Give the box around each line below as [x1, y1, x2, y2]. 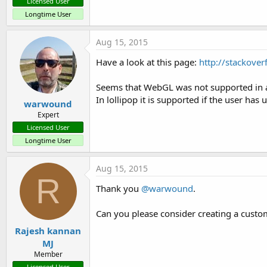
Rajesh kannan [15, 224, 81, 237]
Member [33, 249, 63, 259]
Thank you [96, 182, 141, 194]
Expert [37, 110, 59, 120]
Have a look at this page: [96, 55, 199, 68]
